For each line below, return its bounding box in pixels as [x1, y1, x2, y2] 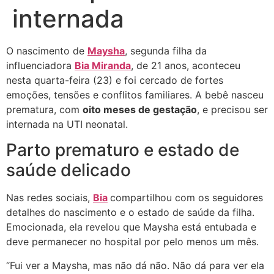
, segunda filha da [125, 45, 207, 57]
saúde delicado [6, 160, 131, 181]
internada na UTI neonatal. [6, 118, 128, 131]
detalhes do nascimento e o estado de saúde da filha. [6, 206, 254, 219]
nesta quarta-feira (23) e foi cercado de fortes [6, 74, 223, 87]
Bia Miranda [75, 59, 131, 72]
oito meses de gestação [83, 103, 197, 116]
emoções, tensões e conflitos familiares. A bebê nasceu [6, 89, 264, 102]
